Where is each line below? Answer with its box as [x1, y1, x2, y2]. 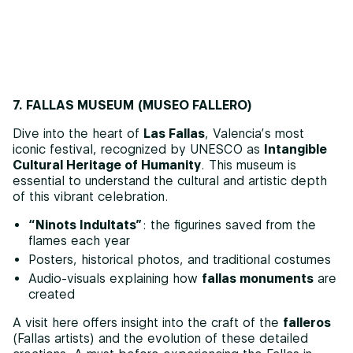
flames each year [28, 232, 130, 248]
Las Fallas [143, 125, 205, 141]
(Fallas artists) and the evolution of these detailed [13, 330, 308, 346]
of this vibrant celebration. [13, 188, 169, 204]
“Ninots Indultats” [28, 217, 143, 232]
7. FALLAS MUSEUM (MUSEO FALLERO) [13, 97, 252, 113]
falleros [283, 314, 331, 330]
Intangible [264, 141, 327, 157]
